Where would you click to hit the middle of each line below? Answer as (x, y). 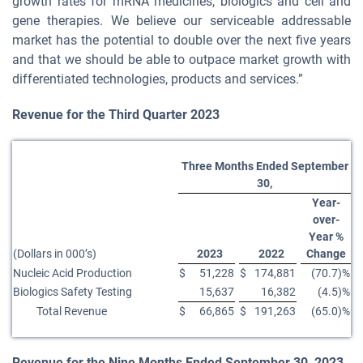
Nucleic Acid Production (73, 273)
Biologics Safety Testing (73, 292)
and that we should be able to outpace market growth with (181, 60)
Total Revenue (72, 311)
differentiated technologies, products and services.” (158, 79)
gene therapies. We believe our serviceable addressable (181, 21)
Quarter (165, 115)
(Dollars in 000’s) (55, 254)
